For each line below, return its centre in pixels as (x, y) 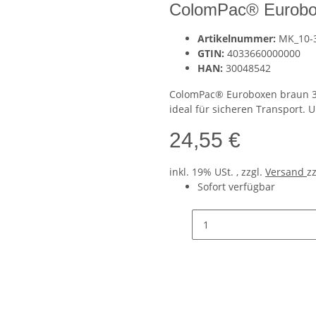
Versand (286, 172)
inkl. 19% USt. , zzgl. (217, 172)
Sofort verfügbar (236, 187)
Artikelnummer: (238, 39)
